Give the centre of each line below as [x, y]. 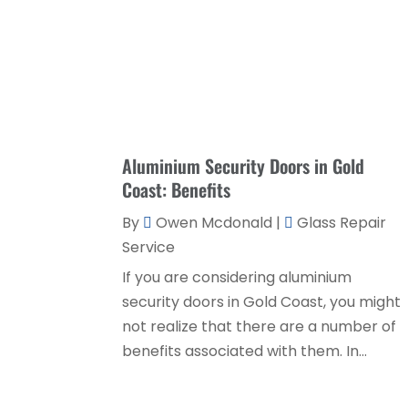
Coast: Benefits [177, 189]
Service [149, 247]
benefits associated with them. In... [245, 351]
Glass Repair [342, 222]
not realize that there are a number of [260, 326]
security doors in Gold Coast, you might [262, 301]
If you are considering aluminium [237, 277]
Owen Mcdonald [214, 222]
